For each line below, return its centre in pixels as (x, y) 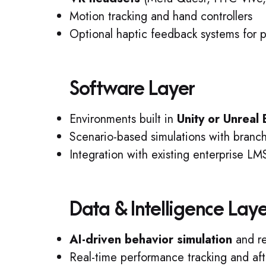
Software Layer (132, 89)
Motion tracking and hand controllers (161, 16)
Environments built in (123, 119)
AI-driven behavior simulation (151, 240)
